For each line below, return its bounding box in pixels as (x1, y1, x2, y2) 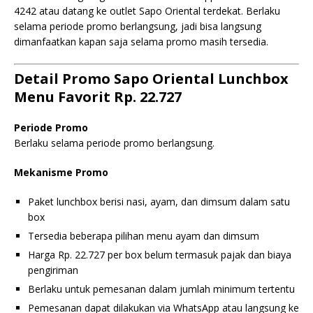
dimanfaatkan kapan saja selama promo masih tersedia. (14, 35, 268, 48)
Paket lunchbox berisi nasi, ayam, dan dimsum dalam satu (28, 195, 290, 208)
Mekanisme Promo (14, 166, 108, 179)
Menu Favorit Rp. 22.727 (14, 87, 182, 106)
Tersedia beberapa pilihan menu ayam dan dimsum (28, 229, 259, 242)
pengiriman (28, 263, 78, 277)
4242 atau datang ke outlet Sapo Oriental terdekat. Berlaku (14, 4, 280, 17)
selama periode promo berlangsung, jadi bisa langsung (14, 20, 261, 33)
